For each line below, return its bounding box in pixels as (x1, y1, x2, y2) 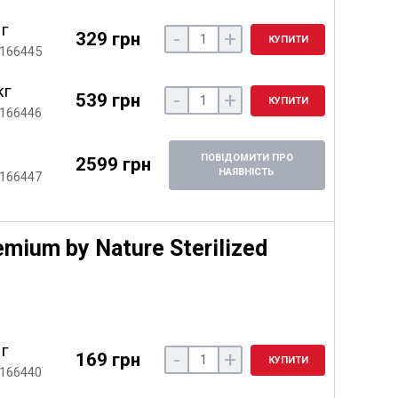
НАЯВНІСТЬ (219, 165, 275, 178)
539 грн (75, 89, 140, 111)
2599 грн (75, 154, 151, 176)
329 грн (75, 28, 140, 50)
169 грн (75, 348, 140, 370)
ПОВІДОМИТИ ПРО (200, 151, 293, 163)
